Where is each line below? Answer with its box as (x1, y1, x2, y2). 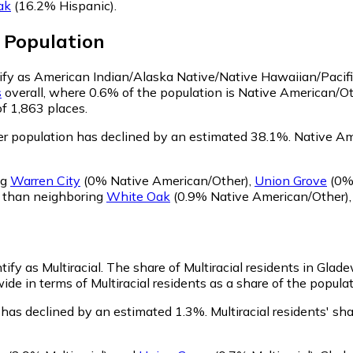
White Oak (106, 188, 170, 204)
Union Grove (255, 172, 327, 188)
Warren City (10, 172, 80, 188)
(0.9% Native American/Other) (170, 188, 349, 204)
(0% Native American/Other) (80, 172, 249, 188)
